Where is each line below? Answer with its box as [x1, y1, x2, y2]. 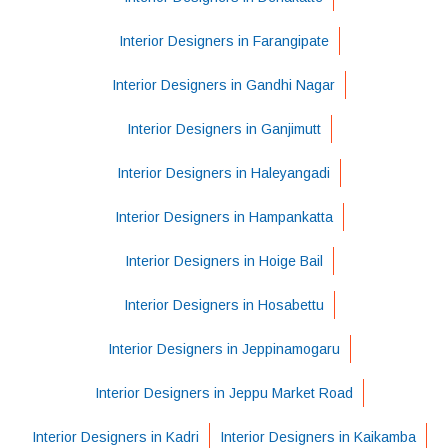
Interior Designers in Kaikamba [219, 428, 416, 445]
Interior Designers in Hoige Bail [124, 252, 323, 269]
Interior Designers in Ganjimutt [126, 120, 321, 137]
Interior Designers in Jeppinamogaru [107, 340, 340, 357]
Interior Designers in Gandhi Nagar [112, 76, 335, 93]
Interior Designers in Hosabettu [123, 296, 324, 313]
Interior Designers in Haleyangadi [117, 164, 330, 181]
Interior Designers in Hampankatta [114, 208, 333, 225]
